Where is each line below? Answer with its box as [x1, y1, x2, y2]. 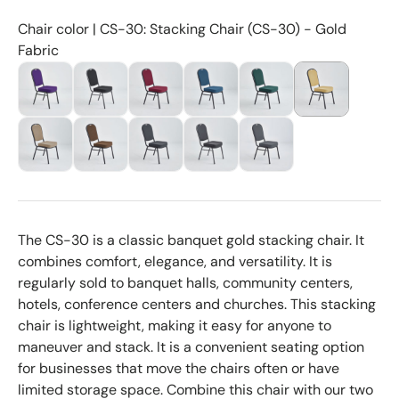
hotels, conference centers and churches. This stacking [18, 295, 376, 314]
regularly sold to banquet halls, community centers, [18, 273, 353, 293]
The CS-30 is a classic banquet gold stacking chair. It [18, 231, 364, 250]
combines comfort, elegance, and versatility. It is [18, 252, 332, 272]
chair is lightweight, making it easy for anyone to [18, 316, 331, 336]
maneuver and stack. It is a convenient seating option [18, 338, 364, 357]
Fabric [18, 41, 59, 61]
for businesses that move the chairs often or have [18, 359, 339, 379]
